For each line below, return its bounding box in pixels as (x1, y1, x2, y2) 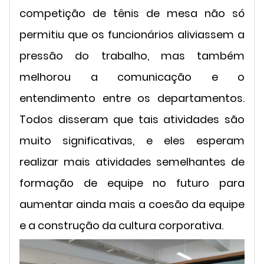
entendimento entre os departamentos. (19, 90, 245, 105)
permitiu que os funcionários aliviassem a (19, 27, 245, 42)
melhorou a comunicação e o (19, 69, 245, 84)
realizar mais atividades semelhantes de (19, 154, 245, 169)
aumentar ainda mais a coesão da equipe (19, 196, 245, 212)
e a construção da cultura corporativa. (19, 217, 223, 233)
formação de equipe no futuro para (19, 175, 245, 190)
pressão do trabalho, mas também (19, 48, 245, 63)
